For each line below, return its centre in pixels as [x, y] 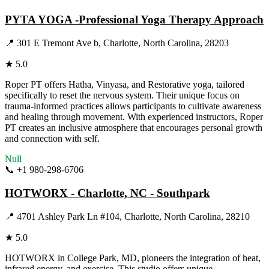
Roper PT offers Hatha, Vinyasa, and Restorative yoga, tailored [125, 85]
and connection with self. [52, 139]
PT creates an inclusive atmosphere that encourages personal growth [134, 128]
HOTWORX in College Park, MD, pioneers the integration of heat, [133, 258]
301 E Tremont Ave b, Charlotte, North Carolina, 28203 [123, 43]
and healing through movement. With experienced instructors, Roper [134, 117]
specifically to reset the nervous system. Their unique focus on [122, 95]
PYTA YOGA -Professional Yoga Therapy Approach [134, 20]
